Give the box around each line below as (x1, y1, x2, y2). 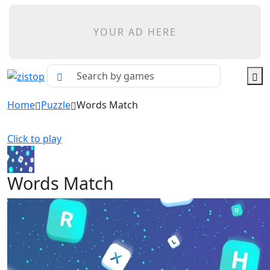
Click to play (7, 132, 61, 145)
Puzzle (41, 98, 71, 111)
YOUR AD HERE (93, 25, 177, 39)
